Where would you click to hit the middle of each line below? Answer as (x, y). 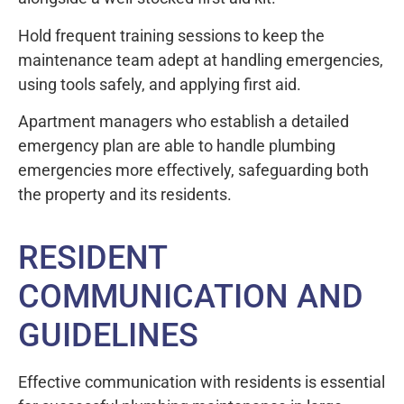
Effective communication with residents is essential (202, 382)
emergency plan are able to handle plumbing (177, 146)
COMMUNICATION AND (191, 297)
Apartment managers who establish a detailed (184, 122)
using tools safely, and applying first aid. (160, 84)
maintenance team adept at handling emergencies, (201, 60)
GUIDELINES (108, 336)
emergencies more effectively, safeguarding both (193, 170)
